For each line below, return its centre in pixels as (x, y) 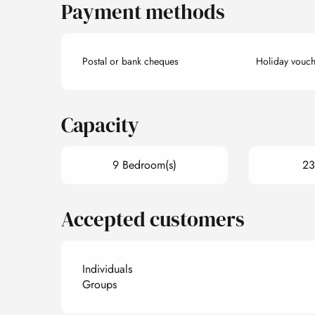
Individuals (108, 269)
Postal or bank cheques (131, 61)
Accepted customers (153, 219)
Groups (100, 284)
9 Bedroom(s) (144, 165)
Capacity (101, 125)
